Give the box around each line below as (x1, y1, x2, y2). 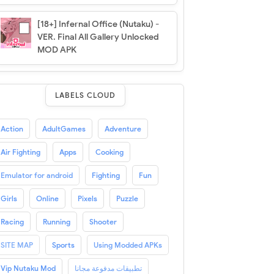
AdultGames (42, 124, 86, 133)
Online (35, 193, 59, 203)
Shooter (89, 217, 117, 226)
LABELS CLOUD (55, 90, 116, 100)
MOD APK (37, 44, 76, 55)
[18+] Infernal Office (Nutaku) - (37, 18, 159, 29)
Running (42, 217, 70, 226)
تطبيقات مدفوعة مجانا (74, 263, 142, 273)
